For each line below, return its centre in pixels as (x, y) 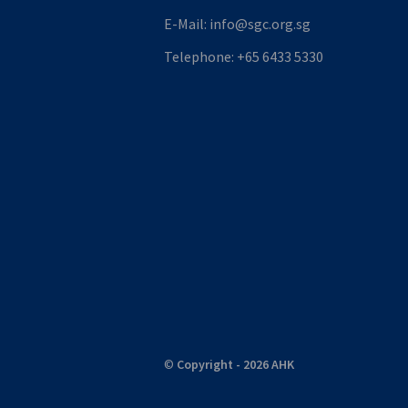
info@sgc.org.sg (260, 24)
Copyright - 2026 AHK (235, 364)
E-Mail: (187, 24)
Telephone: (200, 57)
